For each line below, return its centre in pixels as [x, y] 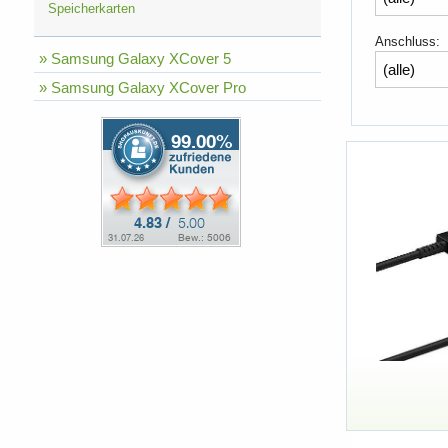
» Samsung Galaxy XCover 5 [134, 58]
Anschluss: [407, 41]
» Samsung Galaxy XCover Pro [142, 87]
